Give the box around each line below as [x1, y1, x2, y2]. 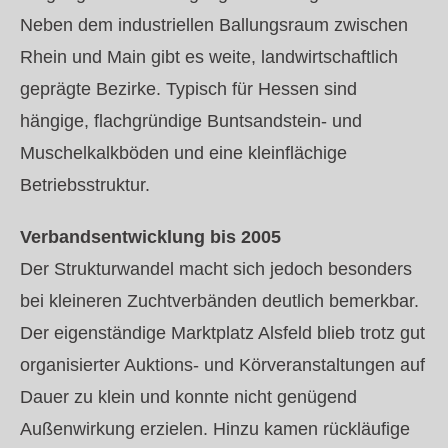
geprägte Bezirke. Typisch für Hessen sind [20, 79, 357, 99]
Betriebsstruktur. [20, 175, 150, 195]
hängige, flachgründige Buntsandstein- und [20, 111, 362, 131]
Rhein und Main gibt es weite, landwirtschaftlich [20, 47, 398, 67]
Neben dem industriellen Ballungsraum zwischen [20, 15, 408, 35]
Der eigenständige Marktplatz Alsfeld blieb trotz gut [20, 323, 425, 343]
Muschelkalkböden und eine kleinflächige [20, 143, 347, 163]
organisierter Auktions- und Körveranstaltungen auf [20, 355, 425, 375]
